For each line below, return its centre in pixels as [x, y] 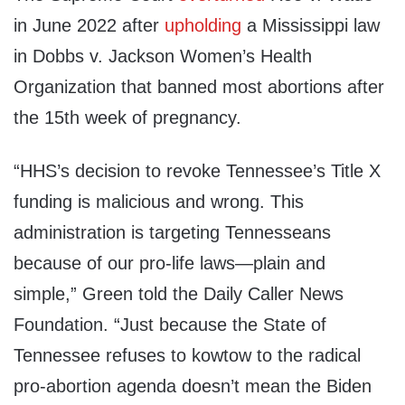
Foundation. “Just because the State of [170, 325]
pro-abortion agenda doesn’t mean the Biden [193, 386]
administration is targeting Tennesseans [172, 233]
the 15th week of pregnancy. [127, 118]
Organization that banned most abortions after [199, 87]
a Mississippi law [311, 26]
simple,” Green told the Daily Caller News [179, 294]
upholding [203, 26]
